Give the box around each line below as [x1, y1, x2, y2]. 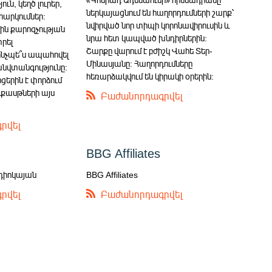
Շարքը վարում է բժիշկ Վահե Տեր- [86, 46, 213, 56]
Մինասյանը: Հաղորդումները [86, 58, 193, 69]
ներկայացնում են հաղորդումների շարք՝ [86, 7, 234, 18]
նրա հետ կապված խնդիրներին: [86, 33, 208, 44]
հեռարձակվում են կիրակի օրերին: [86, 71, 214, 82]
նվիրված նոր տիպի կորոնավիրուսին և [86, 20, 231, 31]
